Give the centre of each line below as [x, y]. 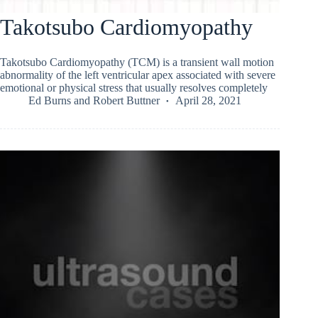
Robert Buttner [126, 100]
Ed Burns [50, 100]
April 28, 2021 [208, 100]
